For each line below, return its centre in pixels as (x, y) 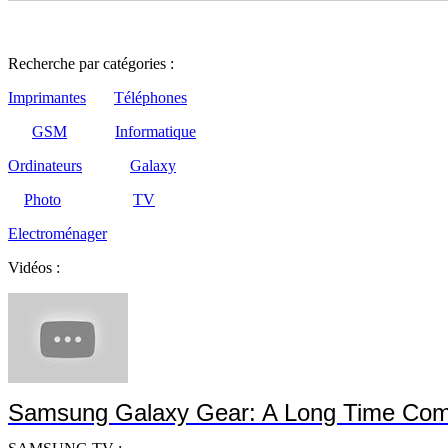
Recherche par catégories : (91, 63)
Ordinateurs (45, 165)
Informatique (155, 131)
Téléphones (150, 97)
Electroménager (57, 233)
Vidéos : (34, 267)
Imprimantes (47, 97)
